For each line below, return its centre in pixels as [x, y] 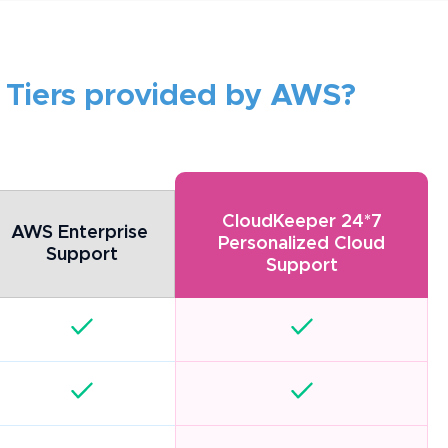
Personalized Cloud [301, 244]
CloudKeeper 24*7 [301, 222]
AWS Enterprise [79, 233]
